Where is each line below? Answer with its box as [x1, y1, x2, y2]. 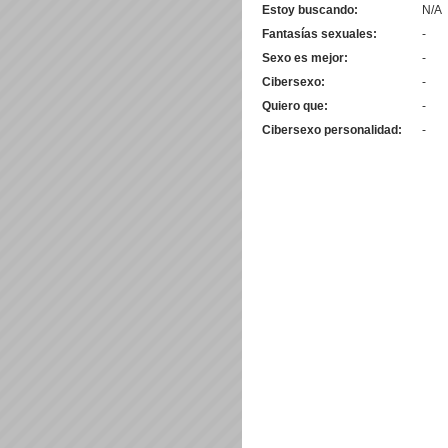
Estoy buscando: [262, 3, 358, 17]
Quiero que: [262, 99, 328, 113]
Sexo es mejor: [262, 51, 348, 65]
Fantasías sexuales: [262, 27, 377, 41]
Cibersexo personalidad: [262, 123, 402, 137]
